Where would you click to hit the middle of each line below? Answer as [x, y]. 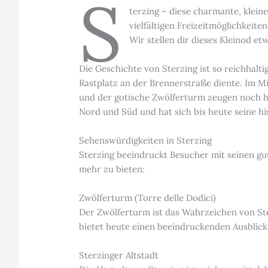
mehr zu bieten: [112, 169]
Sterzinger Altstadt [119, 255]
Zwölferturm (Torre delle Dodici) [148, 198]
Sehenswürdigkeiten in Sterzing [146, 141]
